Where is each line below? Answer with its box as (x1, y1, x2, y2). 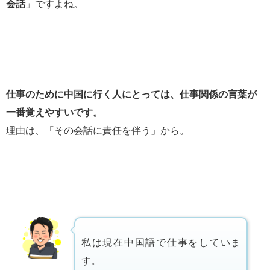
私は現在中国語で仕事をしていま (81, 237, 241, 248)
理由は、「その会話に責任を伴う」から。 (6, 125, 189, 136)
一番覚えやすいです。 (6, 107, 102, 118)
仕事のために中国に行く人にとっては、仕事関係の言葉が (6, 89, 257, 100)
